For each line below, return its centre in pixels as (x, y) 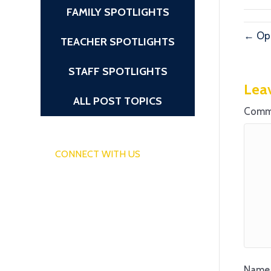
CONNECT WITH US (97, 154)
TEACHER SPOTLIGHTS (118, 42)
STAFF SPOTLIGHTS (118, 71)
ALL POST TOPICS (118, 101)
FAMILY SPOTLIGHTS (118, 12)
